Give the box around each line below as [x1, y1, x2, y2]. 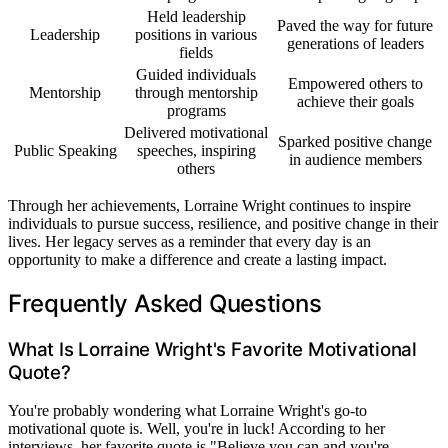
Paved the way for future [277, 16, 433, 34]
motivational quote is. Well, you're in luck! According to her [8, 420, 385, 438]
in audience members [288, 150, 422, 168]
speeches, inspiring [136, 141, 256, 159]
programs [166, 101, 226, 119]
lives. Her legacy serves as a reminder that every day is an [8, 232, 371, 250]
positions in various [135, 25, 257, 43]
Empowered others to [287, 74, 423, 92]
